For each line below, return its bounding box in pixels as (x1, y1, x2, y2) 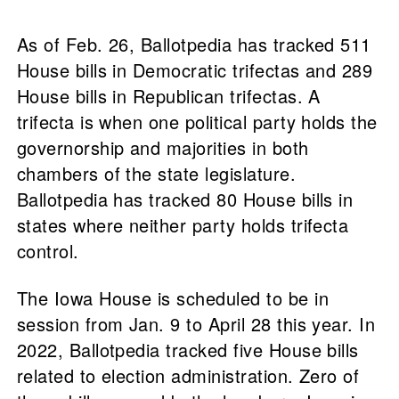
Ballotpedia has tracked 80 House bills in (16, 186, 354, 213)
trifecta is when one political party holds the (16, 109, 378, 135)
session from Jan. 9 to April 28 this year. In (16, 311, 376, 338)
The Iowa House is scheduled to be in (16, 285, 329, 312)
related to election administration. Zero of (16, 362, 360, 389)
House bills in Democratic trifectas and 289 (16, 57, 373, 84)
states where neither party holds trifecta (16, 212, 349, 239)
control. (16, 238, 79, 265)
